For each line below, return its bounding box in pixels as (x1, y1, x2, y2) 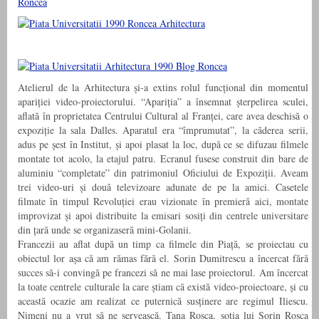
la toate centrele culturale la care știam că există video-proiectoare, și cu (18, 280, 308, 294)
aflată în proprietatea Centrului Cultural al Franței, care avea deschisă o (18, 109, 308, 123)
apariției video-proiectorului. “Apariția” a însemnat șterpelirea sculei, (18, 95, 308, 109)
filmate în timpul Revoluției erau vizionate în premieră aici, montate (18, 194, 308, 209)
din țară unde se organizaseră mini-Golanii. (18, 223, 192, 237)
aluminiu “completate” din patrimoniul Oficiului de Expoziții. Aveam (18, 166, 308, 180)
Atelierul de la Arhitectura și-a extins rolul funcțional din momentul (18, 80, 308, 95)
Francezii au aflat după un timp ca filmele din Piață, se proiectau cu (18, 237, 308, 251)
